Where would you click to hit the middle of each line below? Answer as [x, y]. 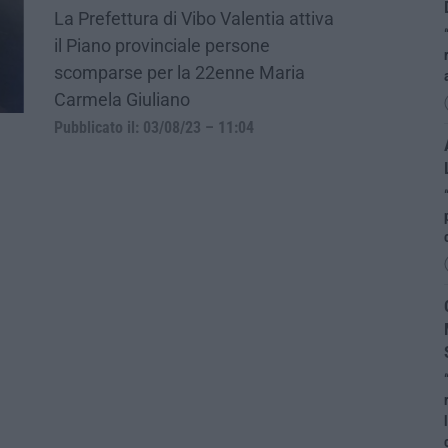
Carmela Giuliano [122, 99]
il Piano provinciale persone [162, 45]
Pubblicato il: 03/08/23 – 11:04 [154, 127]
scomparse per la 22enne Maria [179, 72]
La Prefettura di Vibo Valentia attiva [194, 18]
